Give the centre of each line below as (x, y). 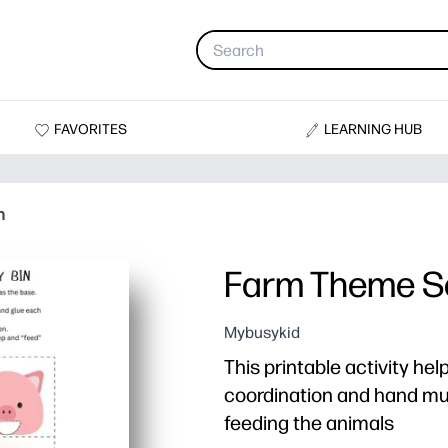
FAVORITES (90, 129)
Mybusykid (262, 333)
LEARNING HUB (373, 129)
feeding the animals (309, 423)
